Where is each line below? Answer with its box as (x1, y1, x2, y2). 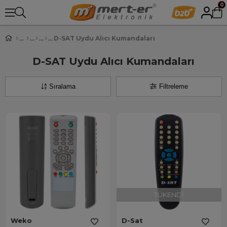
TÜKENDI (154, 191, 184, 199)
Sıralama (49, 83, 75, 90)
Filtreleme (159, 83, 188, 90)
